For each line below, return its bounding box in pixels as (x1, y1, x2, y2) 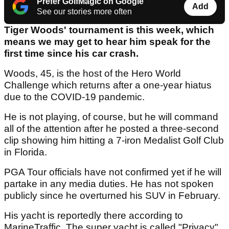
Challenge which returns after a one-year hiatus (4, 80, 212, 91)
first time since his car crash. (4, 48, 141, 59)
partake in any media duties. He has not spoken (4, 178, 214, 190)
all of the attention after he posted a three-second (4, 123, 219, 134)
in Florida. (4, 147, 50, 158)
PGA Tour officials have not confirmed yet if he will (4, 167, 221, 178)
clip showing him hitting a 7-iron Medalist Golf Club (4, 135, 224, 146)
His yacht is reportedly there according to (4, 210, 183, 221)
